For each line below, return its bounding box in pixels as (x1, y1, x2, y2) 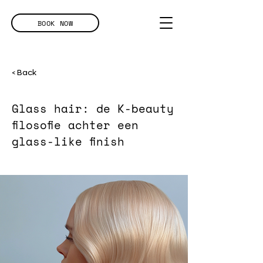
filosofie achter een (12, 117, 139, 133)
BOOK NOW (37, 18, 73, 28)
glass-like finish (12, 133, 124, 150)
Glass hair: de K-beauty (12, 100, 174, 117)
